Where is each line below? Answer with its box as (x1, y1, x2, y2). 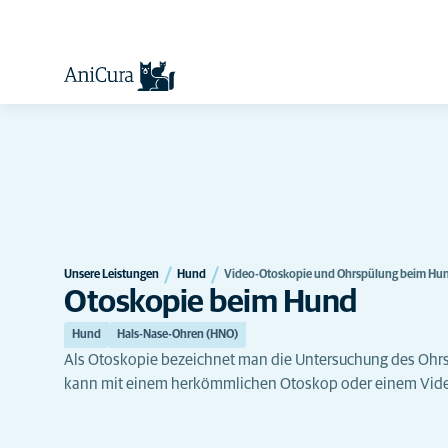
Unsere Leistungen (64, 268, 159, 281)
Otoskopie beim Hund (64, 286, 357, 319)
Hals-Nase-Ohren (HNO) (117, 328, 238, 341)
